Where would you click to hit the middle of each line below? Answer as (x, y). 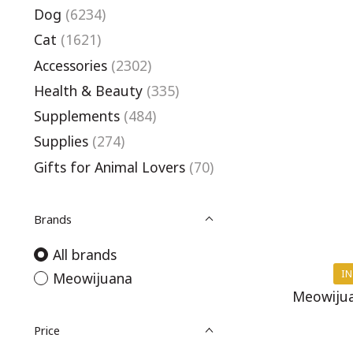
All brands (84, 254)
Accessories (71, 65)
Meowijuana (92, 278)
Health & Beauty (88, 90)
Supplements (77, 116)
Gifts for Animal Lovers (110, 167)
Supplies (61, 141)
